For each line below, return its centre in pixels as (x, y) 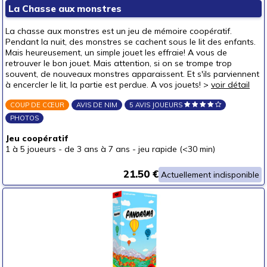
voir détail (230, 85)
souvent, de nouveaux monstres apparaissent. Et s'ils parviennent (132, 74)
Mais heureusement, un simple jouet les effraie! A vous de (116, 52)
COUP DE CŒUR (37, 105)
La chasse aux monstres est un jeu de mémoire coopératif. (119, 31)
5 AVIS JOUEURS (157, 105)
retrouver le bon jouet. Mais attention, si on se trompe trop (119, 63)
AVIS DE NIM (97, 105)
